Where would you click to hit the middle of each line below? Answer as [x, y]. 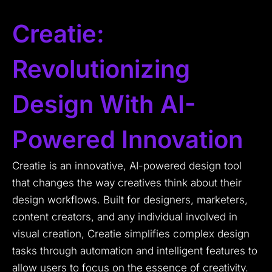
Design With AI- [104, 104]
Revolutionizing [101, 69]
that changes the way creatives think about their [127, 183]
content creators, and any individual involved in [125, 217]
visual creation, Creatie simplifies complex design [131, 234]
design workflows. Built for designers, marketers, [130, 200]
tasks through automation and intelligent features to [135, 251]
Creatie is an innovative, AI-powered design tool [127, 166]
